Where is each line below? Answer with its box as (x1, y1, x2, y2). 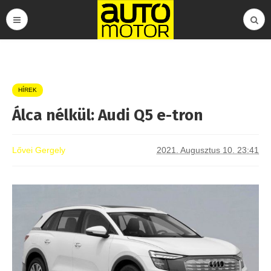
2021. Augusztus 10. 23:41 (157, 145, 259, 155)
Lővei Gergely (12, 145, 65, 155)
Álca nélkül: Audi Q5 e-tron (12, 106, 203, 125)
